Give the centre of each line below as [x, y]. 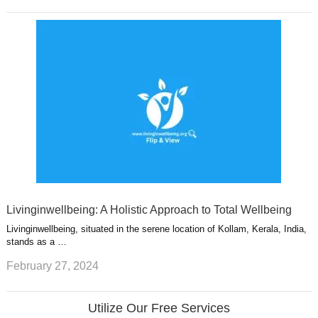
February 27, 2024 [52, 265]
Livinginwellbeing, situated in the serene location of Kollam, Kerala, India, [156, 229]
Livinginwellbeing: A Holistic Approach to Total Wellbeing [149, 210]
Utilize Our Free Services [159, 308]
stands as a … [36, 242]
